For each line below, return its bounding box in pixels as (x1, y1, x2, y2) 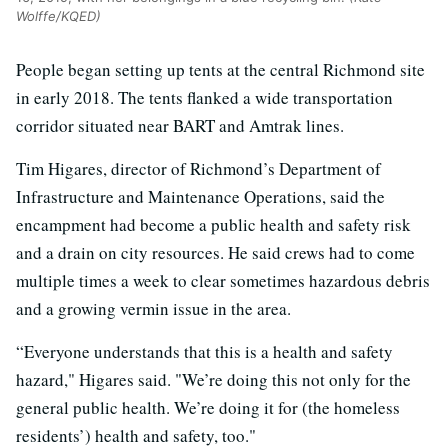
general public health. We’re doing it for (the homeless (16, 396, 400, 420)
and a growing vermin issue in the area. (16, 297, 291, 321)
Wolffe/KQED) (16, 8, 101, 25)
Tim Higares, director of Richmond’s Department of (16, 157, 381, 181)
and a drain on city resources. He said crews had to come (16, 241, 415, 265)
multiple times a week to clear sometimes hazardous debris (16, 269, 430, 293)
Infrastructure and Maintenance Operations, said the (16, 185, 385, 209)
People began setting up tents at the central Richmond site (16, 58, 425, 82)
